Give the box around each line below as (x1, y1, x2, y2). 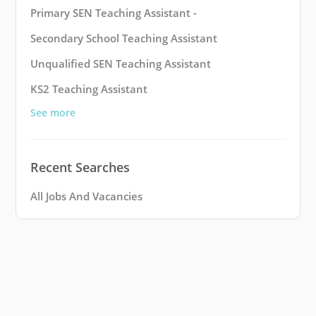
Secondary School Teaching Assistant (30, 31, 217, 46)
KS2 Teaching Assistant (30, 82, 147, 97)
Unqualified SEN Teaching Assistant (30, 56, 211, 71)
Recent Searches (30, 159, 130, 176)
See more (30, 106, 75, 120)
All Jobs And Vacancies (30, 189, 142, 204)
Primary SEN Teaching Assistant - (30, 6, 197, 20)
